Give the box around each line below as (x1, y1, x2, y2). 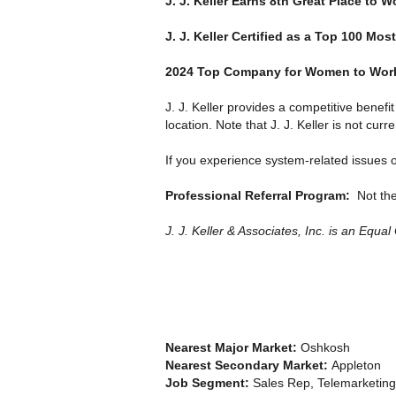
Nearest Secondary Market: (165, 357, 331, 372)
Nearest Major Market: (165, 339, 301, 354)
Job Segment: (165, 375, 253, 390)
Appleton (331, 357, 381, 372)
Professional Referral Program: (165, 187, 357, 202)
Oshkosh (301, 339, 350, 354)
